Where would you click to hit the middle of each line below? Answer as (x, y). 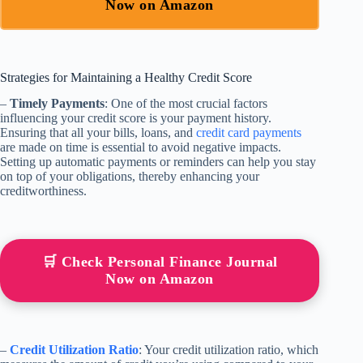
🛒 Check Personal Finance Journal (160, 262)
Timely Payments (57, 104)
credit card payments (249, 133)
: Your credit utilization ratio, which (228, 350)
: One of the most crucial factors (186, 104)
